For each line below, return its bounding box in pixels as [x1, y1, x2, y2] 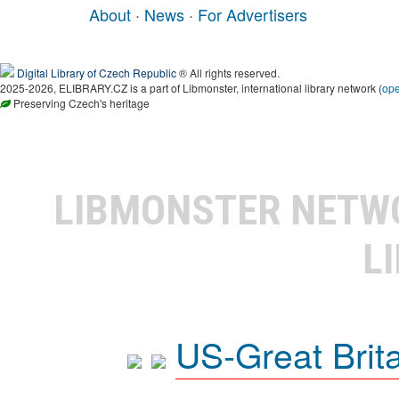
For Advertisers [198, 3, 307, 27]
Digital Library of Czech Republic [17, 65, 176, 81]
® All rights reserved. [176, 65, 280, 81]
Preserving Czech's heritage [11, 95, 150, 111]
